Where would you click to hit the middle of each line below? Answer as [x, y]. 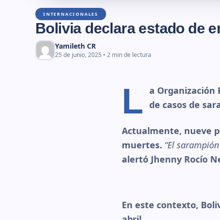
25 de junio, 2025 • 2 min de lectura [103, 55]
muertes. [143, 145]
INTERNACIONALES [71, 14]
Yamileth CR [75, 46]
